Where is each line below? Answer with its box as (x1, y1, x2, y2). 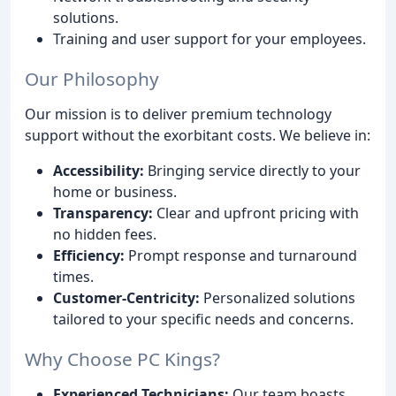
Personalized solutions (200, 287, 355, 308)
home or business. (53, 181, 177, 202)
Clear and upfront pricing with (153, 202, 359, 223)
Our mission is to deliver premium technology (25, 103, 331, 124)
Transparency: (53, 202, 153, 223)
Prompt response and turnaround (125, 245, 357, 265)
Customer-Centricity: (53, 287, 200, 308)
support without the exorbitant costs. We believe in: (25, 125, 370, 145)
